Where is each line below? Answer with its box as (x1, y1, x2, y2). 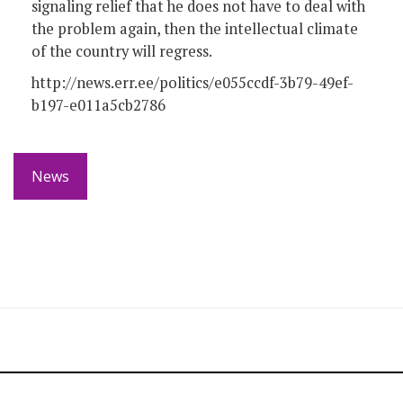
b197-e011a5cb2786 (31, 94, 166, 115)
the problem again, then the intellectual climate (31, 18, 358, 39)
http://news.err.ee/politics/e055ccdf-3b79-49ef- (31, 72, 354, 93)
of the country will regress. (31, 40, 212, 61)
